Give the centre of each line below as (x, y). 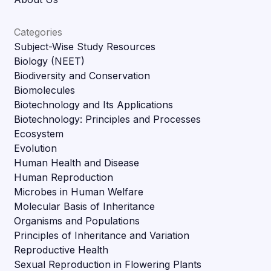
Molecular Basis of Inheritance (85, 206)
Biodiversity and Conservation (82, 75)
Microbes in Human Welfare (79, 191)
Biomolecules (45, 90)
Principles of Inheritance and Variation (102, 235)
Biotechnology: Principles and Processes (108, 119)
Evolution (36, 148)
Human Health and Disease (77, 162)
